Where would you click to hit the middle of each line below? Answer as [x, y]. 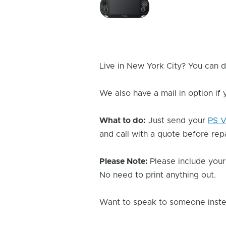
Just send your [177, 121]
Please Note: [125, 161]
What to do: [123, 121]
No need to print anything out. [158, 175]
